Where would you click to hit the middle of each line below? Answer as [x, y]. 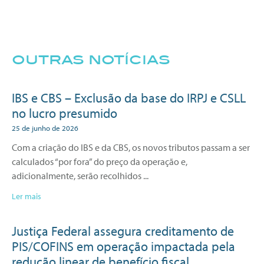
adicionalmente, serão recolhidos [77, 175]
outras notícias [91, 59]
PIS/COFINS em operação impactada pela [123, 246]
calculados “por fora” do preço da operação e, [100, 161]
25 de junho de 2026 [45, 128]
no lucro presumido [65, 113]
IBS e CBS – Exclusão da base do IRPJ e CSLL [129, 98]
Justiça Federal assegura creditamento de [123, 231]
